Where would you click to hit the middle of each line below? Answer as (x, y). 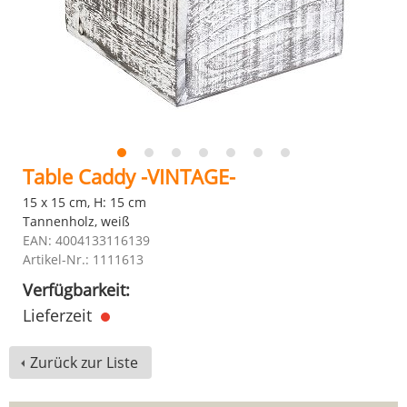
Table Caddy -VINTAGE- (129, 176)
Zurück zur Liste (84, 362)
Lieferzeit (60, 315)
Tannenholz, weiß (76, 221)
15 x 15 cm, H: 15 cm (84, 202)
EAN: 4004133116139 (86, 240)
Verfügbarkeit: (76, 290)
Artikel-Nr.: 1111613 (83, 259)
